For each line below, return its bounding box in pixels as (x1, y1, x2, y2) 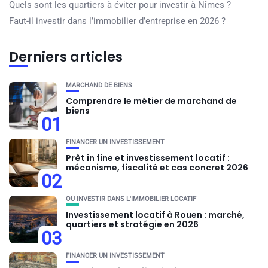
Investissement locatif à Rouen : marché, (66, 209, 245, 221)
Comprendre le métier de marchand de (66, 95, 237, 107)
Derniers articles (9, 48, 123, 66)
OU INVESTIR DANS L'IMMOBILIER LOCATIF (66, 195, 196, 203)
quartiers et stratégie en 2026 (66, 218, 199, 230)
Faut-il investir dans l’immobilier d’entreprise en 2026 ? (9, 16, 226, 26)
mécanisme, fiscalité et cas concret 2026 (66, 162, 248, 173)
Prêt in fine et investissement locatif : (66, 152, 230, 164)
